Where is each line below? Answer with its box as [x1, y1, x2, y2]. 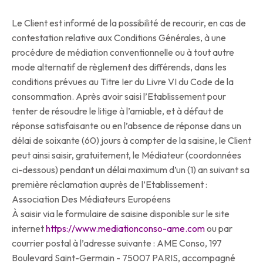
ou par [207, 222, 232, 235]
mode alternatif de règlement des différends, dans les [12, 61, 227, 73]
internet [12, 222, 46, 235]
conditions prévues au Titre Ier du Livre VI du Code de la [12, 76, 234, 88]
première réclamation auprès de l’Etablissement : [12, 178, 207, 191]
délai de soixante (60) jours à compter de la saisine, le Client [12, 134, 251, 147]
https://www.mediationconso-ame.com [46, 222, 207, 235]
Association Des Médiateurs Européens [12, 193, 171, 205]
